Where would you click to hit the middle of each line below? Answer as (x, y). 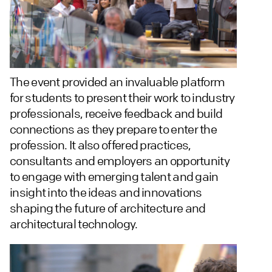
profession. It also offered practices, (100, 145)
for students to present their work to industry (122, 98)
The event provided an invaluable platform (117, 82)
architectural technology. (74, 224)
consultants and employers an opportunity (120, 161)
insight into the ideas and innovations (106, 192)
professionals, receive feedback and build (116, 114)
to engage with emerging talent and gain (114, 177)
